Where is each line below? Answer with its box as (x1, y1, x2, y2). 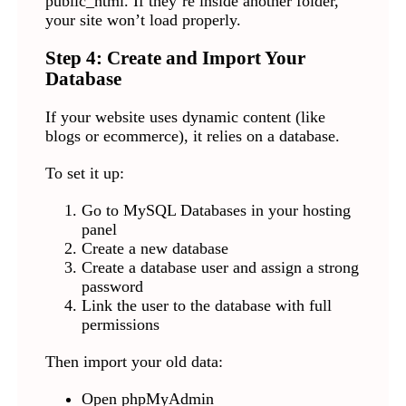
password (81, 277, 143, 296)
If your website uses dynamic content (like (44, 108, 325, 127)
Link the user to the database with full (81, 296, 332, 315)
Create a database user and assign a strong (81, 258, 359, 277)
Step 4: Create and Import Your (44, 48, 305, 69)
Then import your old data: (44, 353, 223, 372)
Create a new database (81, 239, 228, 258)
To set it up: (44, 164, 124, 183)
